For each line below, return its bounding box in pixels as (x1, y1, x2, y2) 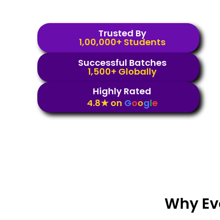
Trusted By (98, 27, 146, 39)
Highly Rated (93, 84, 152, 97)
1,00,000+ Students (79, 35, 165, 48)
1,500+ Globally (87, 65, 157, 78)
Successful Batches (78, 56, 166, 69)
